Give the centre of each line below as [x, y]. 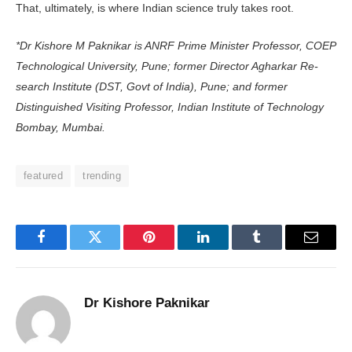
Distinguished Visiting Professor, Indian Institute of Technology [170, 106]
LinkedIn [227, 249]
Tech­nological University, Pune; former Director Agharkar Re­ [167, 66]
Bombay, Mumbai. [60, 127]
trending [102, 175]
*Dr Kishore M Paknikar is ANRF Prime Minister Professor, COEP [176, 45]
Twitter [114, 249]
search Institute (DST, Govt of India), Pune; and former [152, 86]
